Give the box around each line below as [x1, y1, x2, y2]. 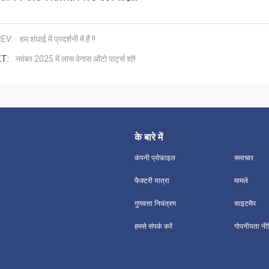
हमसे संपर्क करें [134, 222, 172, 231]
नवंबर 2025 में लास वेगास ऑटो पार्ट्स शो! [16, 53, 136, 64]
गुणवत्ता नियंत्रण [134, 199, 176, 208]
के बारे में [134, 131, 163, 143]
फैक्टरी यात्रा [134, 176, 169, 185]
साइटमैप [234, 199, 256, 208]
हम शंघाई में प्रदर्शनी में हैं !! [20, 34, 95, 44]
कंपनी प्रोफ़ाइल [134, 153, 175, 162]
